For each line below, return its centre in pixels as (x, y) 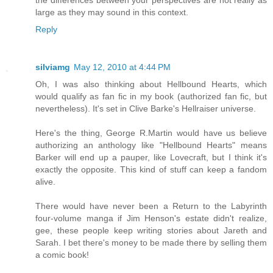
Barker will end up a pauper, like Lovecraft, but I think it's (151, 158)
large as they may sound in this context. (112, 12)
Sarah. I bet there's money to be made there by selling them (151, 243)
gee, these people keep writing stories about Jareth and (151, 231)
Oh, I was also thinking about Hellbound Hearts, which (151, 84)
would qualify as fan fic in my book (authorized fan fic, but (151, 97)
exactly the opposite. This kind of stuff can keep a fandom (151, 170)
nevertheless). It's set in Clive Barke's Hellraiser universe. (146, 109)
